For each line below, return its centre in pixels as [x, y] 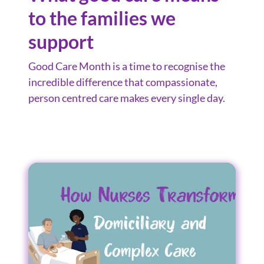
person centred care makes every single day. [127, 98]
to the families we [102, 18]
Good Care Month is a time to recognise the [127, 66]
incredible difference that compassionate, [123, 82]
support [61, 41]
